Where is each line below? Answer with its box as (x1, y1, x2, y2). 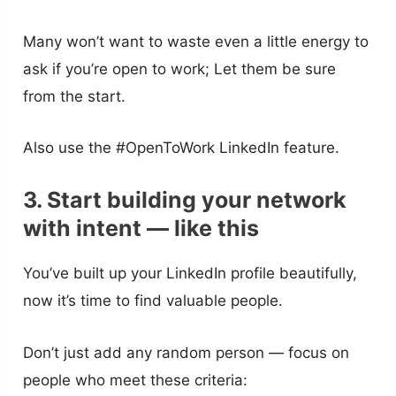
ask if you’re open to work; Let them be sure (23, 59, 337, 78)
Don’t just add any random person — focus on (23, 343, 350, 362)
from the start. (23, 87, 126, 105)
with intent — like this (23, 215, 260, 242)
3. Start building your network (23, 187, 347, 214)
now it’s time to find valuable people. (23, 292, 284, 310)
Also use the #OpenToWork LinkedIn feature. (23, 139, 340, 157)
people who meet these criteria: (23, 370, 248, 389)
